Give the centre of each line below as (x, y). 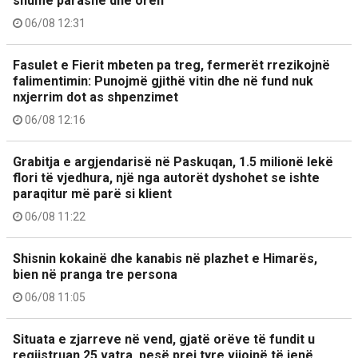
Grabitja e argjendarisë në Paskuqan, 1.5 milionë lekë (173, 161)
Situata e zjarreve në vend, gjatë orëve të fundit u (164, 339)
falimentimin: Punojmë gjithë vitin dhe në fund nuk (163, 81)
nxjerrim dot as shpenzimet (95, 97)
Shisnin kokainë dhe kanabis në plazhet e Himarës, (165, 258)
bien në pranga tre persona (95, 274)
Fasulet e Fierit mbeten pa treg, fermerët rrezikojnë (171, 65)
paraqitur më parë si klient (92, 193)
